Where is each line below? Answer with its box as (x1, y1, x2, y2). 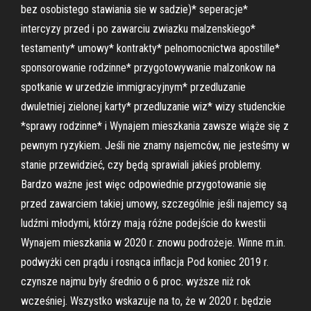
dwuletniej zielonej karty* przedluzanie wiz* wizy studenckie (21, 100, 285, 113)
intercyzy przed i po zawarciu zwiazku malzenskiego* (21, 22, 255, 35)
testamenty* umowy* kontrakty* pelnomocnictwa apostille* (21, 42, 280, 55)
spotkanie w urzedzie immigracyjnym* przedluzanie (21, 81, 246, 94)
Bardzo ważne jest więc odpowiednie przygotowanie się (21, 178, 267, 191)
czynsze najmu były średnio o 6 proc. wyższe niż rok (21, 275, 251, 288)
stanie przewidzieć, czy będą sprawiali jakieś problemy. (21, 158, 262, 171)
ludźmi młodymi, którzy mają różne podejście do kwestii (21, 217, 266, 230)
